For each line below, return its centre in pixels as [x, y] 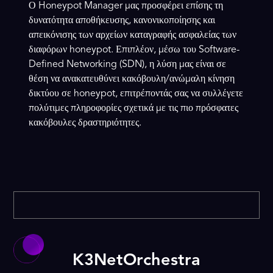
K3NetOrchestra [136, 261]
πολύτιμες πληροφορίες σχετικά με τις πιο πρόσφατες [134, 109]
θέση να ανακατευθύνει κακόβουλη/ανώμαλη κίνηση [132, 80]
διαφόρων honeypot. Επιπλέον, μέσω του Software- [134, 50]
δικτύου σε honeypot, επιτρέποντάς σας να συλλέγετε [136, 94]
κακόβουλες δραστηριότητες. [85, 123]
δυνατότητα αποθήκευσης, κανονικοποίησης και [122, 21]
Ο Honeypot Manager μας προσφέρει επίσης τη [126, 6]
